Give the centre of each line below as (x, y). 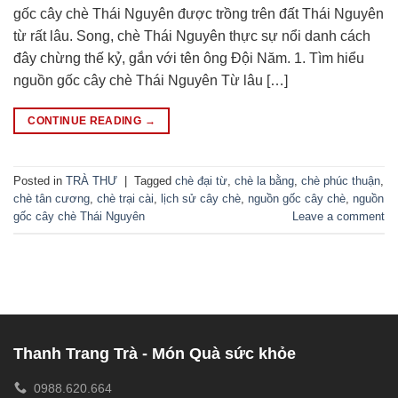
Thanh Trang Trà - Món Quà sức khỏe (155, 353)
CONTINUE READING (86, 120)
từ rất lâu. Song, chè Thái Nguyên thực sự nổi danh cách (192, 36)
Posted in (40, 180)
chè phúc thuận (341, 180)
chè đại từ (201, 180)
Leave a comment (338, 216)
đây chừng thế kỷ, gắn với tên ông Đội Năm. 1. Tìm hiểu (189, 58)
